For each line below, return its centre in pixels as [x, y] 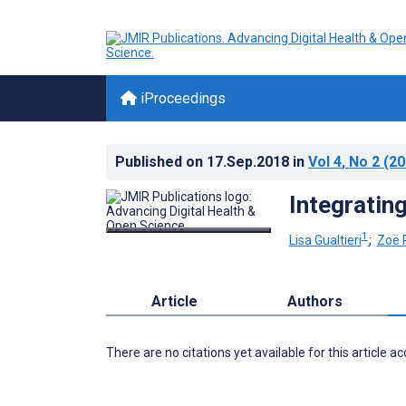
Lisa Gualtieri [325, 240]
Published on [161, 162]
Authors [315, 301]
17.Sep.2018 [250, 162]
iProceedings [181, 98]
